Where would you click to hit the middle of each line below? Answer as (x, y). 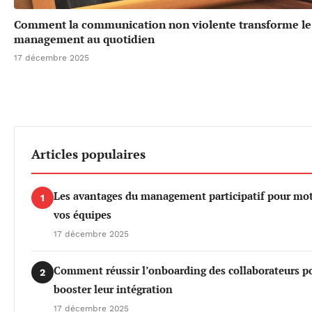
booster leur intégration (113, 289)
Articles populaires (88, 154)
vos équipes (83, 215)
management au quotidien (84, 39)
